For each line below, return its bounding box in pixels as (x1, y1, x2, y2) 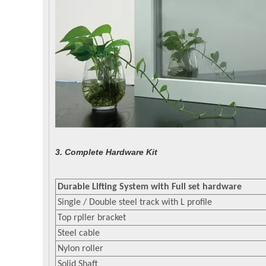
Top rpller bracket (58, 213, 126, 223)
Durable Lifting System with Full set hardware (58, 182, 242, 192)
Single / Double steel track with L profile (58, 198, 212, 207)
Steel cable (58, 229, 100, 238)
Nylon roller (58, 244, 103, 254)
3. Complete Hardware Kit (55, 147, 157, 157)
